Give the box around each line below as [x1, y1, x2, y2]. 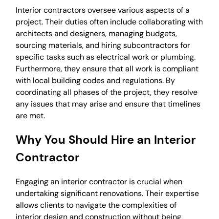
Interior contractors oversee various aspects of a [16, 4, 190, 15]
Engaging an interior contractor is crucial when [16, 176, 182, 187]
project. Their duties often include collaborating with [16, 16, 203, 27]
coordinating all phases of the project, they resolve [16, 87, 197, 97]
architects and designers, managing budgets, [16, 28, 177, 39]
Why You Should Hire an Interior [16, 132, 196, 148]
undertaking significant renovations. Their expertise [16, 188, 199, 199]
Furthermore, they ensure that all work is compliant [16, 63, 198, 74]
